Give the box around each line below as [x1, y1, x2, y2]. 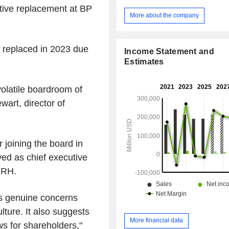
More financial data [130, 217, 184, 224]
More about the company [130, 11, 199, 19]
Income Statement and [124, 47, 214, 56]
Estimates [124, 57, 164, 66]
